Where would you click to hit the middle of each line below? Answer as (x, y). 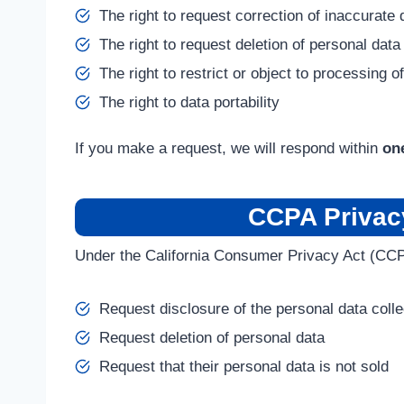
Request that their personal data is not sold (244, 367)
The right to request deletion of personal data (250, 45)
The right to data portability (189, 102)
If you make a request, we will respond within (229, 148)
